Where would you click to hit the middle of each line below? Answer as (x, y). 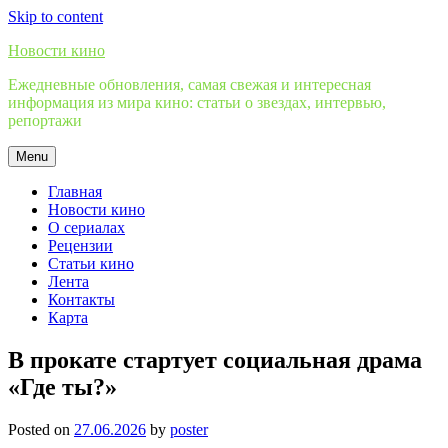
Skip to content (55, 16)
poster (189, 429)
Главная (75, 191)
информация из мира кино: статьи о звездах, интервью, (197, 102)
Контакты (81, 299)
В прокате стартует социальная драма (215, 359)
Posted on (41, 429)
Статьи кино (91, 263)
